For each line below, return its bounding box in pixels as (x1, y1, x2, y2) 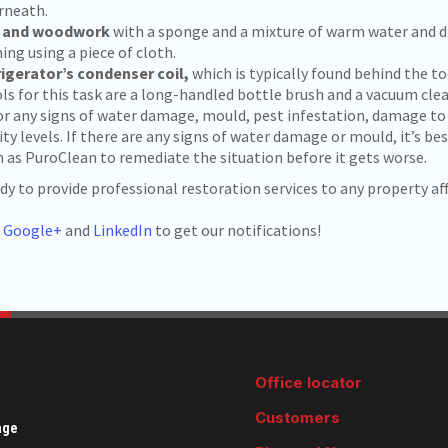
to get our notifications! (152, 220, 321, 240)
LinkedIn (93, 220, 152, 240)
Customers (255, 408, 341, 427)
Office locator (255, 373, 363, 392)
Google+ (3, 220, 62, 240)
